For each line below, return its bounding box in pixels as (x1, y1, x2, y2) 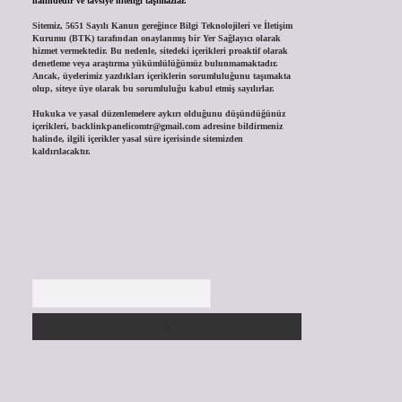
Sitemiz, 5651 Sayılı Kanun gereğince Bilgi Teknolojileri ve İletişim (31, 21, 293, 31)
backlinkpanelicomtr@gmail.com (71, 121, 200, 132)
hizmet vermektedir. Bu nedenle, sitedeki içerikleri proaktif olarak (31, 46, 288, 57)
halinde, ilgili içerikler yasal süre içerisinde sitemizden (31, 134, 243, 144)
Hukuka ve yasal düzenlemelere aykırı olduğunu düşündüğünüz (31, 109, 285, 119)
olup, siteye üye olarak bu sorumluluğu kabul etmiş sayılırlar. (31, 83, 275, 94)
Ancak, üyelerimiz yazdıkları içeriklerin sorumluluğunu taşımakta (31, 71, 291, 82)
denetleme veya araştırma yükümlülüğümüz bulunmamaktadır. (31, 58, 278, 69)
